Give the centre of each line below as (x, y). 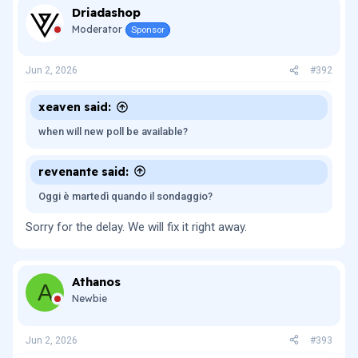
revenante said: (84, 171)
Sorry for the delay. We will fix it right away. (136, 227)
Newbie (89, 298)
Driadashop (106, 12)
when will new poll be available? (113, 131)
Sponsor (148, 30)
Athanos (96, 282)
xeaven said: (75, 107)
